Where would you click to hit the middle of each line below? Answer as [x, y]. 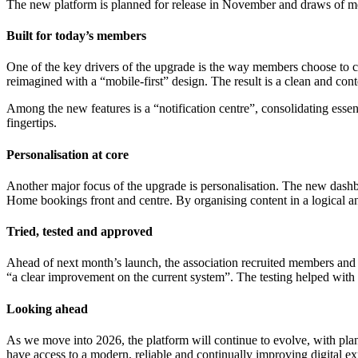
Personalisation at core [68, 154]
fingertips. [32, 123]
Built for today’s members [76, 36]
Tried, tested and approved [80, 232]
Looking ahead [47, 308]
